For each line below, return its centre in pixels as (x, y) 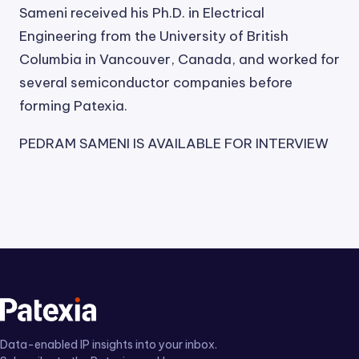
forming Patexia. (73, 106)
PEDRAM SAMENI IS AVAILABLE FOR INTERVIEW (174, 143)
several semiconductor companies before (156, 83)
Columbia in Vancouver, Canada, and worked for (179, 59)
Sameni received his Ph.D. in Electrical (142, 13)
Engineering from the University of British (154, 36)
